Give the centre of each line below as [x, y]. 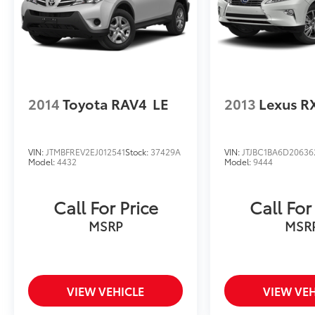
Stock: [138, 152]
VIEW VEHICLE [106, 291]
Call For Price [105, 207]
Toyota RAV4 [105, 104]
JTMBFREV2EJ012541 [85, 152]
